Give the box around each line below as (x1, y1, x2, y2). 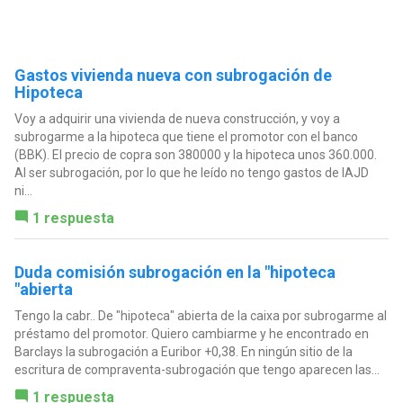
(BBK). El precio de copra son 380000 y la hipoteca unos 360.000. (13, 147, 377, 162)
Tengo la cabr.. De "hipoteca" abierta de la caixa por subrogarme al (13, 308, 387, 323)
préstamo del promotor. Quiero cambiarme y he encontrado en (13, 326, 369, 341)
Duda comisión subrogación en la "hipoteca (13, 262, 336, 282)
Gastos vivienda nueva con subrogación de (13, 65, 332, 85)
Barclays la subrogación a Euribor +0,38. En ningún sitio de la (13, 344, 353, 359)
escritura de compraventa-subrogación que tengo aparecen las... (13, 362, 380, 377)
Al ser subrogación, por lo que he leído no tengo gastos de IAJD (13, 165, 369, 180)
